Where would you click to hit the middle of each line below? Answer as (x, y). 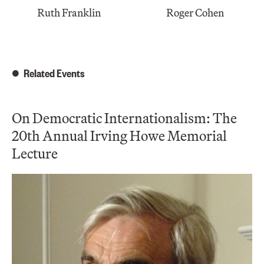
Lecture (35, 153)
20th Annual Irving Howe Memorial (119, 135)
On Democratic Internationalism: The (124, 118)
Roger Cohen (195, 12)
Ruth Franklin (69, 12)
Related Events (54, 73)
